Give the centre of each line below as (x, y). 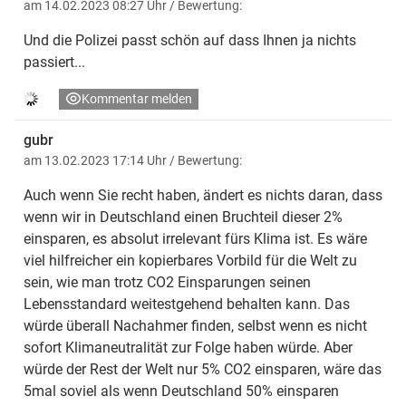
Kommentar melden (137, 98)
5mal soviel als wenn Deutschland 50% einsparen (181, 391)
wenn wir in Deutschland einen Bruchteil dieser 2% (183, 217)
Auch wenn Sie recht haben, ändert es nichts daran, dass (203, 195)
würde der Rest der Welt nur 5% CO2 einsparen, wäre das (203, 369)
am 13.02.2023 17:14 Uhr (97, 160)
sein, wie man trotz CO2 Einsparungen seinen (167, 282)
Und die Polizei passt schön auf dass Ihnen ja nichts (190, 40)
